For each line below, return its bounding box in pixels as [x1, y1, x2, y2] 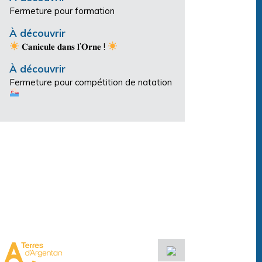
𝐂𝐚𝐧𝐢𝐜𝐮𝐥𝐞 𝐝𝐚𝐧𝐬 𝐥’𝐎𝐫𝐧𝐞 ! [19, 40, 108, 52]
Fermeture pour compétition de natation [9, 76, 172, 88]
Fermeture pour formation [9, 5, 115, 16]
